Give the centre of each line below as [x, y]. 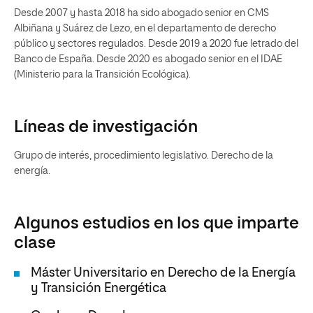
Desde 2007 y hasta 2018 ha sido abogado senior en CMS [141, 13]
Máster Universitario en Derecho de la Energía [163, 273]
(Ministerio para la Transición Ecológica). [102, 75]
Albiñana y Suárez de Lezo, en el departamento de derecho [145, 29]
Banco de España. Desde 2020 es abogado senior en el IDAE [148, 59]
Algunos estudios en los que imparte [156, 224]
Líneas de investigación [106, 127]
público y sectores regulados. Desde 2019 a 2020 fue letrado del [156, 44]
